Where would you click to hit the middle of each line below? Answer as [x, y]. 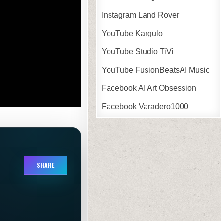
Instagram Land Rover [141, 15]
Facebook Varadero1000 [145, 106]
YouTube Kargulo [132, 33]
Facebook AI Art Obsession [149, 88]
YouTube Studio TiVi [138, 51]
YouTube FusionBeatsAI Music [156, 70]
